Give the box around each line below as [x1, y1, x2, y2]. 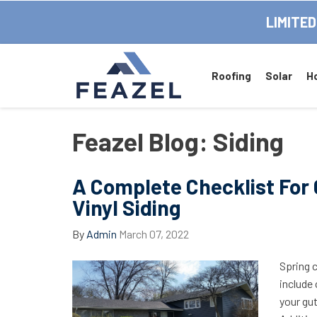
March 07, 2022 [119, 227, 189, 241]
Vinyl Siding [72, 195, 180, 220]
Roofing [211, 69, 251, 82]
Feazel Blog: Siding [72, 126, 284, 156]
